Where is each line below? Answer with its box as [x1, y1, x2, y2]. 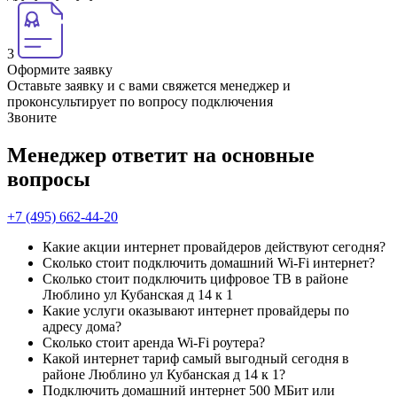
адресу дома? [43, 318, 121, 334]
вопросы [7, 167, 90, 191]
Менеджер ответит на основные [7, 143, 315, 167]
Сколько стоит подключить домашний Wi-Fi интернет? [43, 254, 375, 270]
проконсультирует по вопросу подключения [7, 94, 273, 109]
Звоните [7, 110, 57, 125]
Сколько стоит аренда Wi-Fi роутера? [43, 334, 265, 350]
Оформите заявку [7, 62, 113, 77]
